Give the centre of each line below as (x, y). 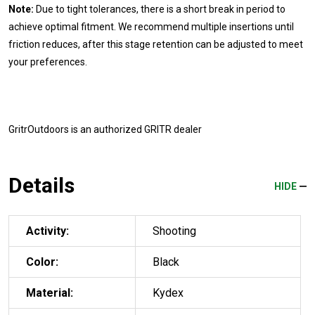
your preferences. (48, 62)
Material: (50, 292)
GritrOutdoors (39, 129)
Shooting (174, 231)
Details (41, 185)
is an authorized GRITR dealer (135, 129)
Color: (42, 262)
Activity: (47, 231)
